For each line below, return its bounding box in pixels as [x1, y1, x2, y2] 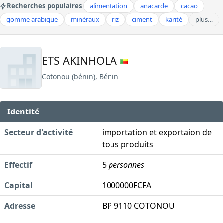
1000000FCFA [102, 179, 151, 191]
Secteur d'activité [4, 126, 73, 138]
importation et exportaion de [102, 126, 212, 138]
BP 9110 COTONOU [102, 200, 175, 211]
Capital [4, 179, 33, 191]
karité [165, 15, 182, 24]
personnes [109, 159, 144, 170]
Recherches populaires [7, 1, 82, 10]
